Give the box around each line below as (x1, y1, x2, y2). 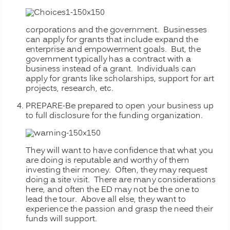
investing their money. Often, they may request (26, 164, 207, 177)
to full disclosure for (26, 109, 104, 122)
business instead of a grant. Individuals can (26, 63, 196, 75)
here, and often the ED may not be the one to (26, 183, 199, 196)
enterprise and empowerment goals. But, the (26, 43, 201, 56)
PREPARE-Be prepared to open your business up (26, 100, 214, 112)
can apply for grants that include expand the (26, 33, 198, 46)
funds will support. (26, 213, 97, 225)
